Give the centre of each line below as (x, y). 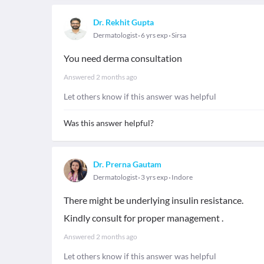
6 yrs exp (154, 35)
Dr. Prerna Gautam (127, 164)
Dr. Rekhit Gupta (123, 22)
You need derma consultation (123, 58)
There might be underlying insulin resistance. (154, 200)
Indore (182, 177)
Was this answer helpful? (109, 123)
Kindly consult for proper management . (143, 218)
